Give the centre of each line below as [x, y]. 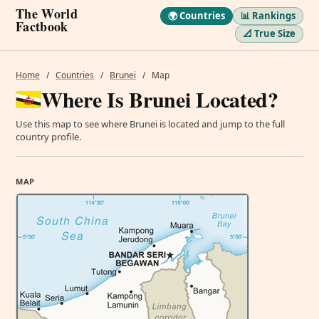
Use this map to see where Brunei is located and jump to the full [150, 124]
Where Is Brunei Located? [160, 99]
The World [47, 14]
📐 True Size [269, 33]
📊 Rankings [268, 16]
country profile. [48, 137]
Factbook [42, 26]
